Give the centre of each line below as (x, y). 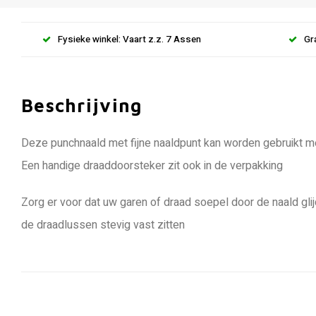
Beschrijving (82, 105)
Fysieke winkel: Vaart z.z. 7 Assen (129, 39)
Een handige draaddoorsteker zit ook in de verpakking (152, 166)
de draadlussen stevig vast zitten (103, 225)
